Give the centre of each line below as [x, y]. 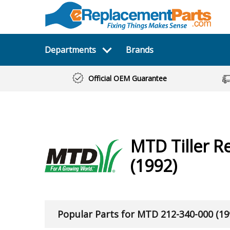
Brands [139, 50]
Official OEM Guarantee [127, 78]
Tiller [192, 146]
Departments [70, 50]
